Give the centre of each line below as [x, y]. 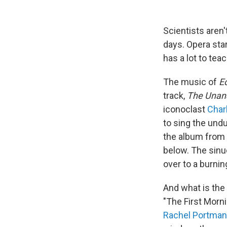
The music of [191, 82]
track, [175, 96]
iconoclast [185, 109]
